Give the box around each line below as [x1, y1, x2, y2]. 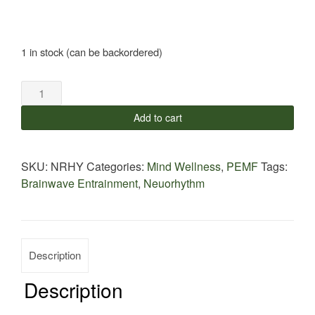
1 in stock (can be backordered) [21, 44, 162, 59]
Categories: [86, 157, 147, 174]
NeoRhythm [20, 79, 80, 96]
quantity [20, 113, 60, 130]
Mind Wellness [147, 157, 221, 174]
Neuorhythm [143, 174, 205, 191]
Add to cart [133, 110, 182, 124]
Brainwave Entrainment [21, 174, 138, 191]
